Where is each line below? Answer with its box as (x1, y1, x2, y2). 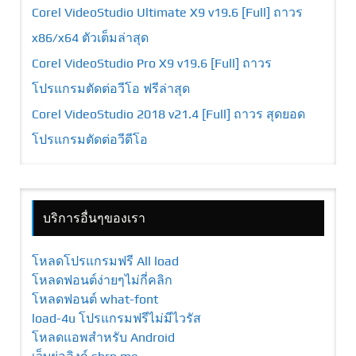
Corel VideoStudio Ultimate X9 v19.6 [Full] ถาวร (32, 5, 303, 21)
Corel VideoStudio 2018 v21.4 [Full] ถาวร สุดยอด (32, 106, 305, 122)
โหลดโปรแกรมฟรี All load (32, 253, 179, 269)
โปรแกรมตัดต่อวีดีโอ (32, 132, 148, 148)
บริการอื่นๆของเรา (43, 211, 145, 226)
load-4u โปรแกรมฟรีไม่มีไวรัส (32, 311, 201, 327)
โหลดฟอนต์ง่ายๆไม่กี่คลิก (32, 273, 172, 288)
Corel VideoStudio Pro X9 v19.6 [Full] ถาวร (32, 56, 272, 72)
